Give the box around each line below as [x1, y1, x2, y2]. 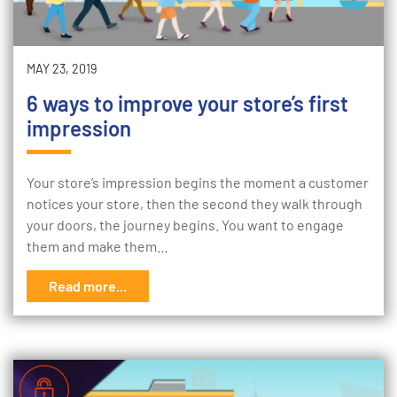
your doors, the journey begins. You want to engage [27, 216, 344, 233]
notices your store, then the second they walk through [27, 195, 362, 212]
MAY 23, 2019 [27, 61, 97, 76]
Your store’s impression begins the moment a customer [27, 174, 369, 191]
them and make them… [27, 237, 168, 254]
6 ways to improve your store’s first [27, 90, 348, 116]
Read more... [49, 277, 127, 294]
